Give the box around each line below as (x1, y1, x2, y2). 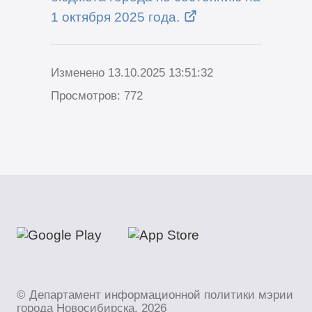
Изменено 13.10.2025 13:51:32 (50, 66, 213, 80)
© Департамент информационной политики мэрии (17, 288, 294, 302)
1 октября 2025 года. (50, 8, 180, 24)
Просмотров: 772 (50, 89, 143, 103)
